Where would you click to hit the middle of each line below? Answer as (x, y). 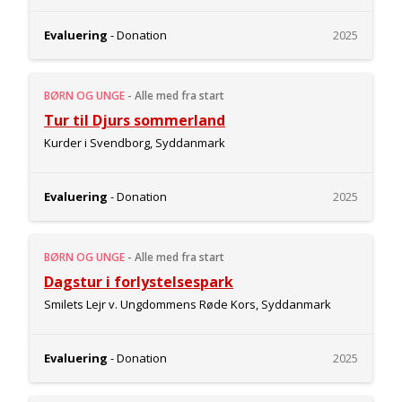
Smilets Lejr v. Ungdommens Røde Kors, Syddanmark (188, 304)
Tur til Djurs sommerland (135, 120)
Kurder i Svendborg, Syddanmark (135, 143)
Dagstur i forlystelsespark (139, 282)
